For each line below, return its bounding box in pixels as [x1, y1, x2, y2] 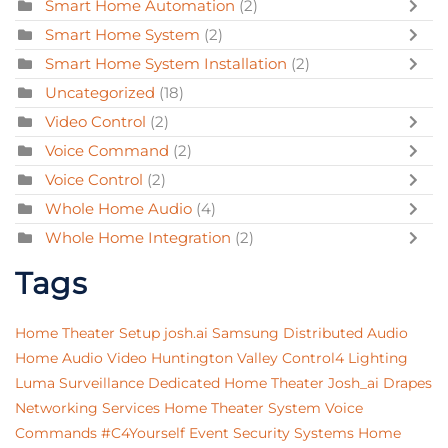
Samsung [212, 324, 279, 343]
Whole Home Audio [45, 199, 192, 219]
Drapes [383, 374, 432, 393]
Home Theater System [164, 399, 321, 418]
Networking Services [15, 399, 160, 418]
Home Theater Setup [15, 324, 160, 343]
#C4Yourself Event [101, 424, 229, 443]
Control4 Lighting [282, 349, 408, 368]
